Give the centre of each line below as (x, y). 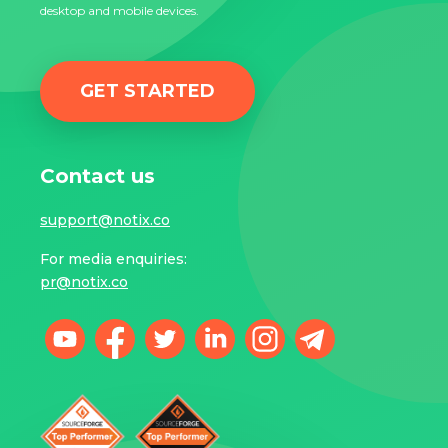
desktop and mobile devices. (119, 11)
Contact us (97, 176)
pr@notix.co (84, 282)
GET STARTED (147, 91)
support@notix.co (105, 220)
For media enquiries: (113, 259)
